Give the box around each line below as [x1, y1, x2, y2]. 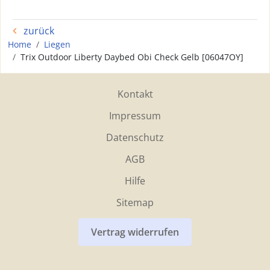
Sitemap [116, 196, 154, 209]
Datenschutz [106, 131, 164, 144]
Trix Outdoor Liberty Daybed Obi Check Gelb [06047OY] [20, 51, 243, 63]
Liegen [44, 39, 71, 50]
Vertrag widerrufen [91, 225, 179, 239]
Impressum [109, 109, 161, 122]
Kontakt [117, 87, 153, 101]
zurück [21, 24, 54, 37]
